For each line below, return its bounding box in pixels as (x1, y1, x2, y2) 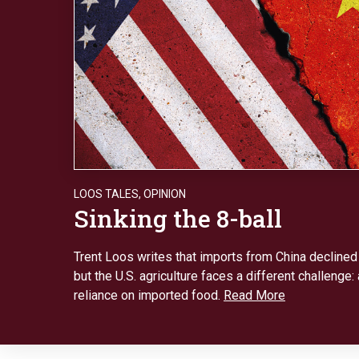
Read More (224, 287, 285, 303)
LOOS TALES (74, 187, 139, 200)
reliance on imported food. (74, 287, 224, 303)
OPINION (143, 187, 186, 200)
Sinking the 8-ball (74, 202, 282, 234)
